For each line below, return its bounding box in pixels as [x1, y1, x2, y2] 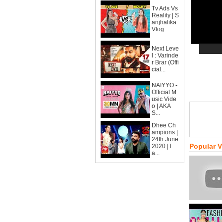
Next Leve [152, 45, 179, 52]
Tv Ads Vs [152, 5, 178, 12]
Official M [152, 89, 176, 96]
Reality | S [152, 12, 179, 19]
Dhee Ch [152, 122, 176, 129]
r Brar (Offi [152, 59, 179, 66]
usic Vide [152, 96, 176, 103]
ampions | [152, 129, 178, 136]
